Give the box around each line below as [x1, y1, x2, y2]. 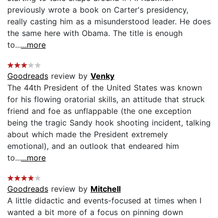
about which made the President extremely [7, 129, 168, 139]
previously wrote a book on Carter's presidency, [7, 4, 188, 15]
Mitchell [91, 183, 121, 194]
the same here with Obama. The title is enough [7, 28, 182, 38]
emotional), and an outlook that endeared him [7, 141, 179, 151]
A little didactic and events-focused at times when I [7, 195, 201, 205]
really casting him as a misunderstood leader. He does [7, 16, 211, 26]
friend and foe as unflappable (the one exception [7, 106, 191, 116]
